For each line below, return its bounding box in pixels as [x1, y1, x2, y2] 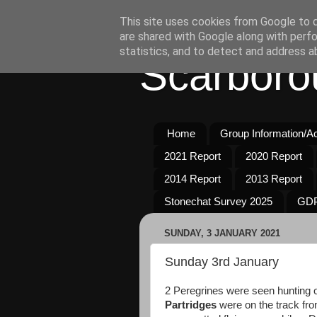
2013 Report [245, 173, 302, 185]
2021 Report [164, 150, 221, 163]
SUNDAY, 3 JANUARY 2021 [164, 228, 280, 239]
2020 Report [245, 150, 302, 163]
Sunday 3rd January [165, 254, 279, 269]
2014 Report [164, 173, 221, 185]
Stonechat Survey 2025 [164, 195, 272, 208]
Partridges [165, 299, 217, 311]
